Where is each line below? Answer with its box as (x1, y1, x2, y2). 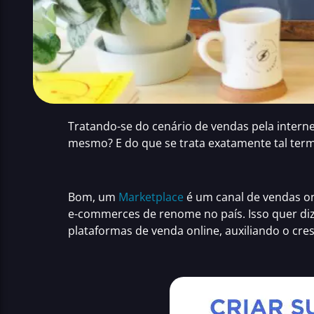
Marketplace (118, 189, 184, 205)
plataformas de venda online (68, 222, 219, 238)
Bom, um (68, 189, 118, 205)
